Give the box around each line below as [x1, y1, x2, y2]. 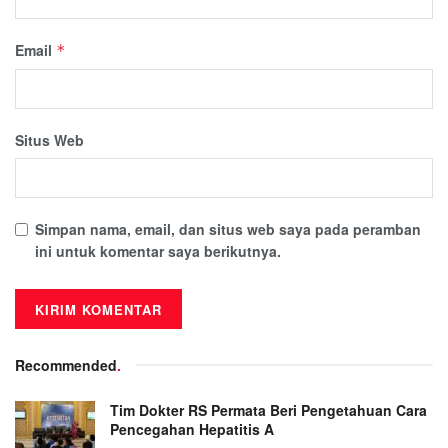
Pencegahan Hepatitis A [110, 419, 274, 440]
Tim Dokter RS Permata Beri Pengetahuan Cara [110, 400, 427, 421]
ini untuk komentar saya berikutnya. [35, 241, 281, 262]
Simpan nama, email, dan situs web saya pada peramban [35, 219, 421, 240]
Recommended [15, 355, 117, 376]
